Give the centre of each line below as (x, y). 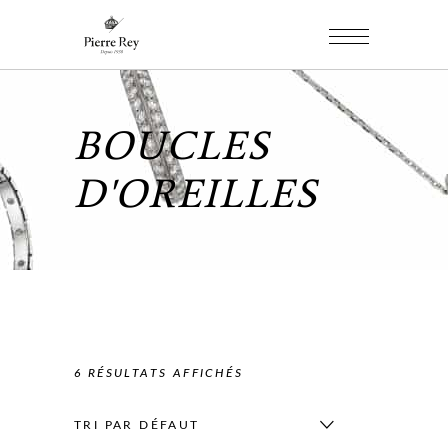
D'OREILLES (196, 193)
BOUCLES (172, 145)
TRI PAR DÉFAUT (137, 425)
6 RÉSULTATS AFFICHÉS (158, 373)
